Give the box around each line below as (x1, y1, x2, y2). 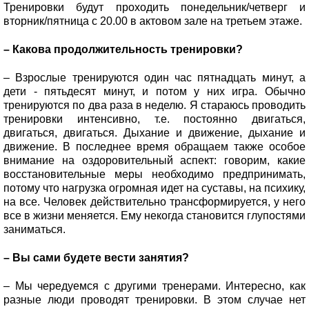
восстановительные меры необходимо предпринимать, (3, 168, 306, 180)
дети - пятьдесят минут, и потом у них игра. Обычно (3, 85, 306, 97)
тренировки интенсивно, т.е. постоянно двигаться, (3, 112, 306, 125)
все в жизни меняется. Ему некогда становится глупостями (3, 209, 306, 221)
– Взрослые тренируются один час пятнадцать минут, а (3, 71, 306, 83)
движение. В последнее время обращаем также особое (3, 140, 306, 152)
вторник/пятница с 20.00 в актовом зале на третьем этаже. (3, 14, 305, 27)
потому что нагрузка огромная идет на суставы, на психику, (3, 181, 306, 194)
